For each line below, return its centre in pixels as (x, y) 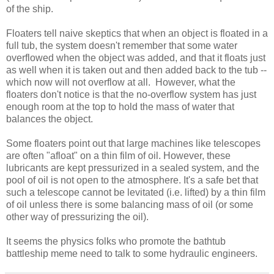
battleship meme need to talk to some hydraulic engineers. (132, 253)
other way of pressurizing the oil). (77, 217)
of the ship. (30, 9)
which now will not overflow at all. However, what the (121, 82)
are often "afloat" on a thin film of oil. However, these (118, 155)
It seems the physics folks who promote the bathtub (116, 241)
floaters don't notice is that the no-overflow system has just (131, 94)
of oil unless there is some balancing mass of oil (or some (130, 204)
